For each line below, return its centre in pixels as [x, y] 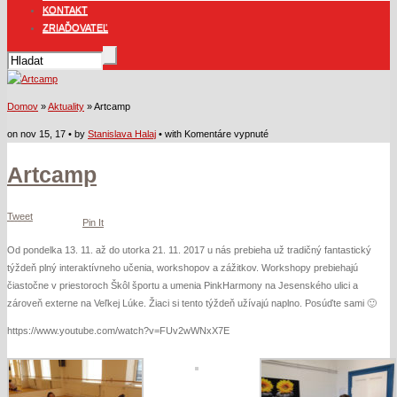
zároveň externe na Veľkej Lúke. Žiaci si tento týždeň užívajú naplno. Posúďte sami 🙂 [192, 303]
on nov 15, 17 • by [47, 133]
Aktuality [66, 106]
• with [170, 133]
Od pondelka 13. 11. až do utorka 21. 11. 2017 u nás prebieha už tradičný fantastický [189, 250]
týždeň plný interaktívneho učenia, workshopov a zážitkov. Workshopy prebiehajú [183, 268]
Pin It [93, 222]
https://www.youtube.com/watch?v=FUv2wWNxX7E [118, 331]
